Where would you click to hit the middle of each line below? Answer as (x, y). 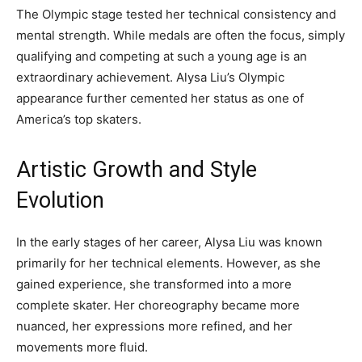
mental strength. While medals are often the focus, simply (181, 36)
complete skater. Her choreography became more (158, 305)
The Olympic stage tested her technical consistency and (176, 15)
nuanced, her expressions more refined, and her (154, 326)
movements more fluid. (82, 347)
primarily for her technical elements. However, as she (168, 263)
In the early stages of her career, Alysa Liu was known (169, 242)
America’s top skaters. (79, 120)
